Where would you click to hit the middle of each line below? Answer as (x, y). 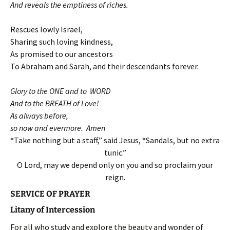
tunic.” (115, 152)
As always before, (39, 115)
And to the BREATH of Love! (55, 103)
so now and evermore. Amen (58, 128)
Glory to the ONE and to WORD (60, 91)
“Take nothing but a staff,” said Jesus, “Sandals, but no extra (115, 140)
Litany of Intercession (53, 209)
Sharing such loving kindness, (62, 41)
